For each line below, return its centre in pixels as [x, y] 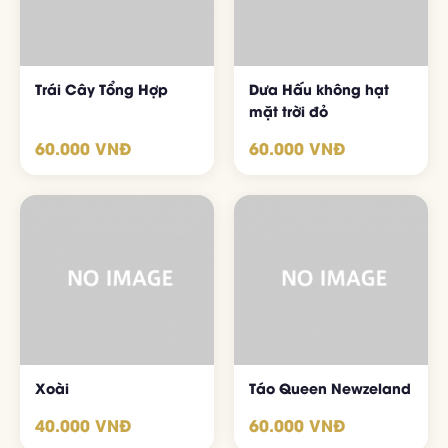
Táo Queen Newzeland [330, 387]
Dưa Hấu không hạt [319, 88]
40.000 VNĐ [83, 424]
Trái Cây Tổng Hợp [101, 88]
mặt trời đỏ [288, 110]
